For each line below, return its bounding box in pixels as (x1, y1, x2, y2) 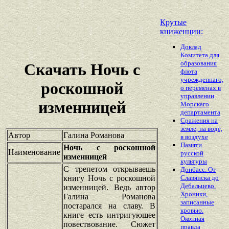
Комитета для (180, 51, 219, 59)
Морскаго (180, 100, 209, 108)
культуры (180, 157, 207, 166)
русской (180, 149, 203, 157)
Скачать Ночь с (24, 60, 140, 79)
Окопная (180, 215, 204, 223)
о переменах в (180, 84, 221, 92)
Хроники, (180, 190, 208, 198)
